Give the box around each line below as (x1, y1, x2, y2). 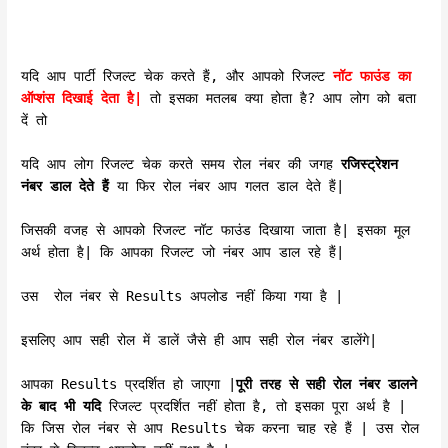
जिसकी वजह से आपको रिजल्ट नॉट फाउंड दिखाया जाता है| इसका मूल (21, 221, 411, 238)
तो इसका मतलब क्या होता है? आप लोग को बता (150, 90, 417, 107)
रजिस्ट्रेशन (341, 156, 399, 173)
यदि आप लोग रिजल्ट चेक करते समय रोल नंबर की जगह (21, 156, 342, 173)
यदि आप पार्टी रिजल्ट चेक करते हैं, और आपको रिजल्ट (21, 68, 334, 85)
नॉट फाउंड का (333, 68, 412, 85)
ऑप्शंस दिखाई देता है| (21, 90, 143, 107)
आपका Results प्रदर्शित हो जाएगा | (21, 375, 237, 392)
